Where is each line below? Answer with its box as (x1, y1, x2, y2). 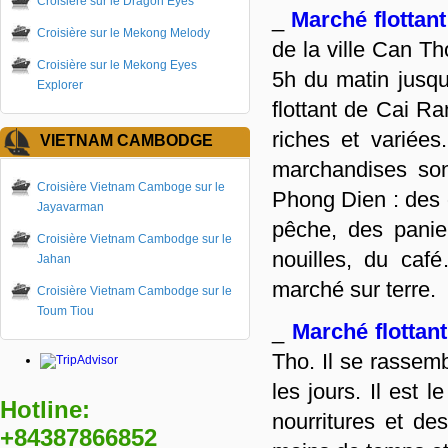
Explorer (37, 78, 83, 92)
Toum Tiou (37, 304, 94, 318)
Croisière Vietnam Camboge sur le (37, 180, 225, 194)
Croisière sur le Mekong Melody (37, 26, 210, 40)
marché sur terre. (272, 277, 436, 302)
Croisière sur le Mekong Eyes (37, 58, 197, 72)
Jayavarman (37, 200, 104, 214)
